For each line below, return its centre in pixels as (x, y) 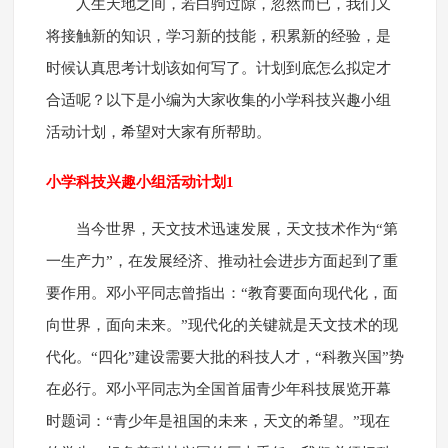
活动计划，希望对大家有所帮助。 (158, 132)
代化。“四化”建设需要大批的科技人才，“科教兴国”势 (224, 357)
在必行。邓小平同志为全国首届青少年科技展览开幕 (218, 389)
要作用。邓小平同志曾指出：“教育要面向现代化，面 (221, 293)
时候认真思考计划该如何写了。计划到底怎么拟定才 (218, 68)
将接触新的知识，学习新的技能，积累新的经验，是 (218, 36)
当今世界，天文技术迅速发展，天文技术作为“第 (236, 229)
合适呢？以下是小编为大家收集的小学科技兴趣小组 (218, 100)
